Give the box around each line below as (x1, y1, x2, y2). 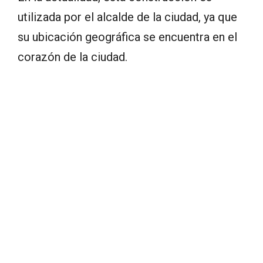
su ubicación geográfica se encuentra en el (18, 30, 237, 45)
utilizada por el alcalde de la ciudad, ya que (18, 10, 237, 25)
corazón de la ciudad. (18, 50, 127, 65)
